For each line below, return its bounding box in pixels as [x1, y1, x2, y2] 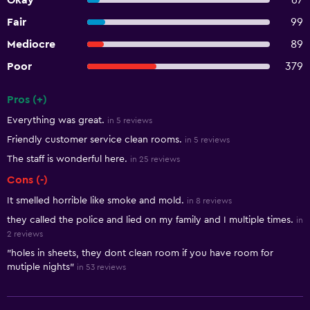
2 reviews [7, 230, 43, 238]
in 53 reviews [77, 263, 126, 271]
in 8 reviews [187, 197, 232, 205]
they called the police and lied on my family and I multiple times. [7, 215, 293, 225]
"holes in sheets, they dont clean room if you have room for [7, 248, 273, 258]
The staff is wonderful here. [7, 154, 127, 164]
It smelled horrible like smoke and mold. [7, 196, 184, 206]
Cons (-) [7, 174, 48, 185]
